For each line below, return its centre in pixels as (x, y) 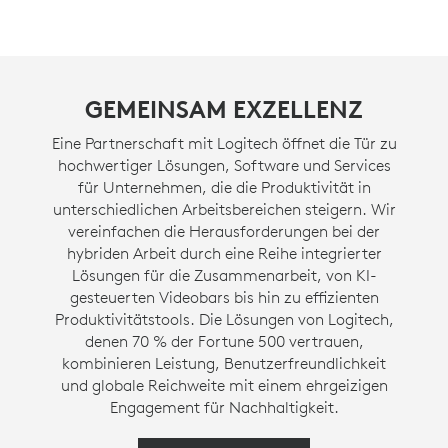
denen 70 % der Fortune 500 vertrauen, (224, 341)
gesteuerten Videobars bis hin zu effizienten (224, 297)
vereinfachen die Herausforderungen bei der (224, 231)
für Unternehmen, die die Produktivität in (224, 187)
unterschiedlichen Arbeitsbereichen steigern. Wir (224, 209)
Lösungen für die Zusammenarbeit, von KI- (224, 275)
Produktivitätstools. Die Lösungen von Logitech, (224, 319)
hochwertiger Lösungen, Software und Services (224, 165)
